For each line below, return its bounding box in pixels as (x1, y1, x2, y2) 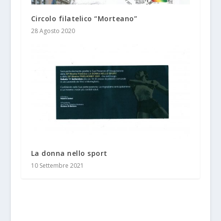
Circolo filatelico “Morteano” (31, 13, 138, 23)
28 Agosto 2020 (31, 26, 75, 35)
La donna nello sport (31, 148, 108, 158)
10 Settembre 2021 (31, 161, 84, 170)
